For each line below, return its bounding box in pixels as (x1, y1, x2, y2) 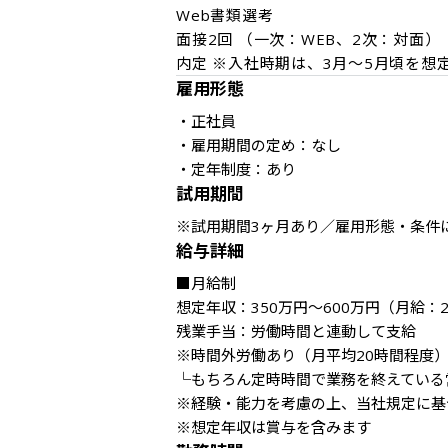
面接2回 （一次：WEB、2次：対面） (176, 29, 441, 49)
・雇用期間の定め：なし (176, 135, 341, 155)
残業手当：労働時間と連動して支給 (176, 321, 416, 341)
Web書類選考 (176, 5, 274, 25)
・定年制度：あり (176, 159, 296, 179)
